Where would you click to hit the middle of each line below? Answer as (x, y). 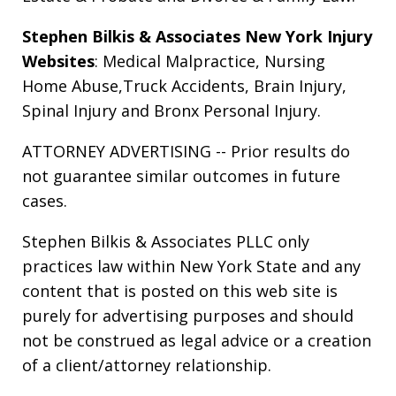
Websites (58, 61)
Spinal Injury (69, 111)
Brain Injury (298, 86)
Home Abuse (70, 86)
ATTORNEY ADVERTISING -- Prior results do (186, 152)
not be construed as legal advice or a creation (197, 341)
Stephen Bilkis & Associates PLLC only (166, 242)
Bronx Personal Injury (236, 111)
